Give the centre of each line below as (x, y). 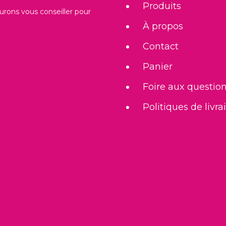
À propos (163, 26)
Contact (161, 46)
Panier (158, 66)
